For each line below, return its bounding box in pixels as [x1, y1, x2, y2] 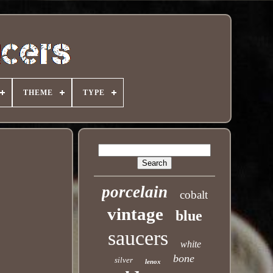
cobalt [179, 188, 208, 201]
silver [115, 255, 133, 264]
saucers [108, 227, 169, 249]
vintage [107, 204, 163, 224]
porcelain [101, 183, 168, 201]
